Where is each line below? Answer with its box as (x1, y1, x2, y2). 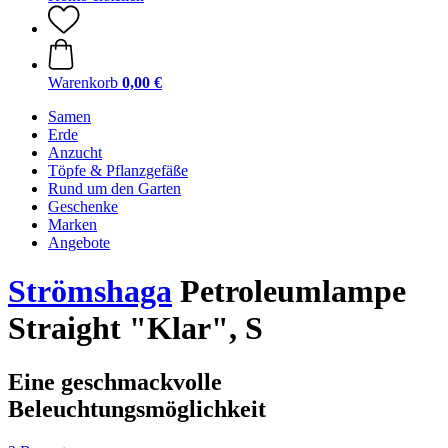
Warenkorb (48, 74, 118, 91)
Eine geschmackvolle (8, 368, 222, 395)
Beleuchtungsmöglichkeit (8, 395, 266, 422)
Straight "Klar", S (8, 310, 263, 347)
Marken (48, 216, 97, 233)
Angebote (48, 234, 110, 251)
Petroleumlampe (172, 273, 406, 310)
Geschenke (48, 198, 118, 215)
